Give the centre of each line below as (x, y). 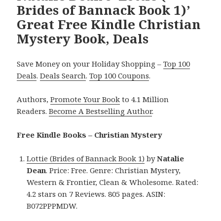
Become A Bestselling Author (101, 111)
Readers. (33, 111)
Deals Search (63, 75)
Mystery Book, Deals (83, 38)
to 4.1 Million (145, 99)
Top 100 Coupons (119, 75)
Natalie (171, 158)
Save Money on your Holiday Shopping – (90, 63)
